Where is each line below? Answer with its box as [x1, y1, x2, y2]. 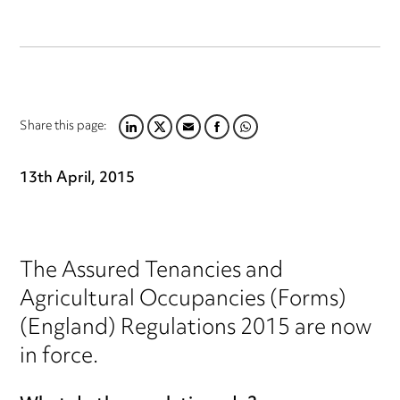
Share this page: [20, 114, 108, 140]
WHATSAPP [213, 121, 300, 153]
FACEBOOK [185, 121, 268, 153]
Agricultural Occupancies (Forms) [20, 278, 347, 323]
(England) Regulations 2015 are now [20, 306, 372, 352]
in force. [20, 335, 99, 380]
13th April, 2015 [20, 163, 136, 195]
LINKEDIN [99, 121, 170, 153]
